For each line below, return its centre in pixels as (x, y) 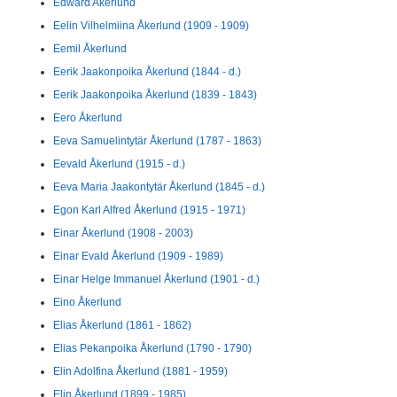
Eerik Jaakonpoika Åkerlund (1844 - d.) (147, 72)
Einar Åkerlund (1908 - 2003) (123, 233)
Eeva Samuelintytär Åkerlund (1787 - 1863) (157, 141)
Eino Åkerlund (87, 302)
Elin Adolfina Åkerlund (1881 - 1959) (140, 371)
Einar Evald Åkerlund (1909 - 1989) (138, 256)
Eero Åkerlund (88, 118)
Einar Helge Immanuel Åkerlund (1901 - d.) (156, 279)
